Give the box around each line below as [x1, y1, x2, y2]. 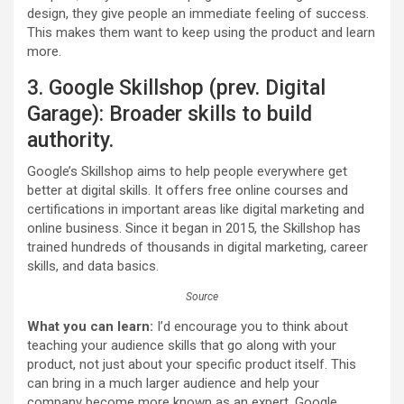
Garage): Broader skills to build [27, 102, 312, 127]
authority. [27, 128, 114, 153]
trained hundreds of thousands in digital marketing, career [27, 239, 368, 256]
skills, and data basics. [27, 258, 159, 275]
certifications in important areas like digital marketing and [27, 201, 364, 218]
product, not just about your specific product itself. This [27, 356, 356, 373]
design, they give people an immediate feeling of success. [27, 5, 369, 23]
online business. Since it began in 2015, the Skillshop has [27, 220, 361, 237]
